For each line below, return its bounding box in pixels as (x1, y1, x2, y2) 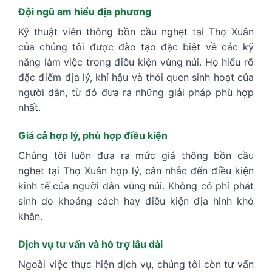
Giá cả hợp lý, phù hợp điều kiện (18, 129, 168, 142)
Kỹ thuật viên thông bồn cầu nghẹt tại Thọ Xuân (18, 25, 254, 38)
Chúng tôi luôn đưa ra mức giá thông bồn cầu (18, 149, 254, 162)
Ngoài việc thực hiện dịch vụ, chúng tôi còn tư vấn (18, 257, 254, 270)
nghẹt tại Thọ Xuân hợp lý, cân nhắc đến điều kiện (18, 165, 254, 177)
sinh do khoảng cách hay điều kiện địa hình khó (18, 195, 254, 208)
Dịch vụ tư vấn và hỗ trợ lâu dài (18, 237, 163, 250)
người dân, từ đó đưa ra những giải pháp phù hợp (18, 86, 254, 99)
